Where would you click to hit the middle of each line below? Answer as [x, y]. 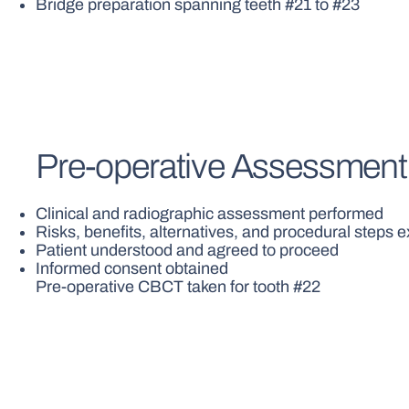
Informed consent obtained [132, 269]
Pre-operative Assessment [221, 166]
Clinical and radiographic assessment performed [210, 214]
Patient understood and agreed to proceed [188, 251]
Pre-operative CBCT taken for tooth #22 [178, 287]
